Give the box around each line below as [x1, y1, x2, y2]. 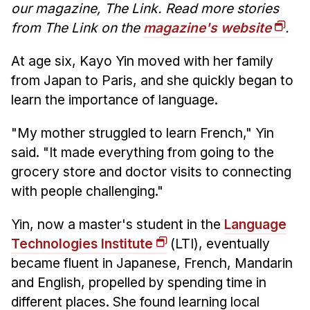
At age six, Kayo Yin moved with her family [10, 52, 273, 69]
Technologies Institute [10, 235, 153, 252]
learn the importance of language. [10, 91, 218, 108]
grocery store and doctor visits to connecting [10, 163, 291, 180]
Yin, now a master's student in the [10, 215, 224, 232]
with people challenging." [10, 182, 163, 199]
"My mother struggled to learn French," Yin [10, 124, 274, 141]
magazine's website [143, 19, 271, 36]
